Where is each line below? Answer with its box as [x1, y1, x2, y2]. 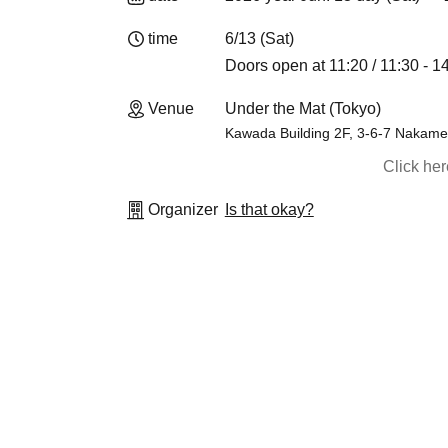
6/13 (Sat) [224, 30, 294, 47]
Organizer [148, 201, 218, 218]
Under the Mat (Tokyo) [224, 100, 381, 117]
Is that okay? [224, 201, 314, 218]
